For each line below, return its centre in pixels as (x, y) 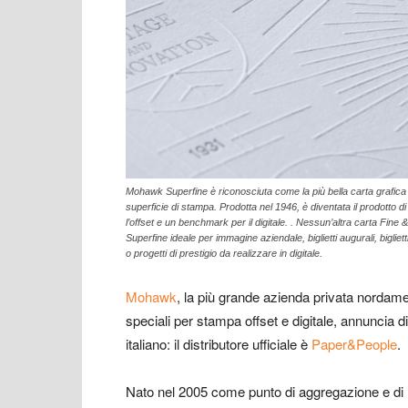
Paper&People (354, 343)
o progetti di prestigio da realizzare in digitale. (224, 253)
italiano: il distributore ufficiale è (219, 343)
